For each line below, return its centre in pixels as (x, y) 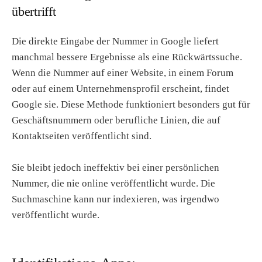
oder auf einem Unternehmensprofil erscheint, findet (120, 88)
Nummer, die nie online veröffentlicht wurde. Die (113, 184)
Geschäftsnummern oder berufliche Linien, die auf (116, 120)
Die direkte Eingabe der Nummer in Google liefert (115, 41)
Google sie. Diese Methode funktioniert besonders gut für (131, 104)
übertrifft (34, 12)
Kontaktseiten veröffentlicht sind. (82, 136)
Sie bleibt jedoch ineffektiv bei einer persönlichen (116, 168)
